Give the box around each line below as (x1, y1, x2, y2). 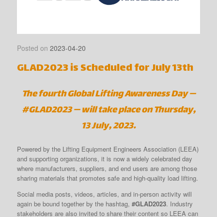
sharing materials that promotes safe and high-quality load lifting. (17, 173, 198, 183)
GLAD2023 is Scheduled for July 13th (17, 59, 193, 77)
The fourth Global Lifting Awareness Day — (21, 86, 196, 102)
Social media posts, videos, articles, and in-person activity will (17, 189, 192, 199)
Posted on (21, 43, 50, 53)
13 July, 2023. (81, 118, 136, 134)
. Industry (166, 199, 193, 208)
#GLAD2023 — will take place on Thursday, (21, 102, 196, 118)
